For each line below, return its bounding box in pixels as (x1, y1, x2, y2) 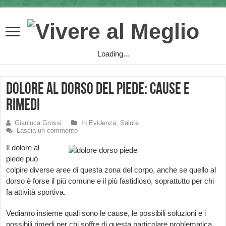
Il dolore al (6, 143, 40, 152)
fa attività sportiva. (6, 188, 66, 197)
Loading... (97, 49, 129, 59)
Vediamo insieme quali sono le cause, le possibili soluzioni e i (6, 209, 206, 218)
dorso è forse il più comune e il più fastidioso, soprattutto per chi (6, 177, 214, 186)
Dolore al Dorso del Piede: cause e (6, 82, 190, 98)
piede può (6, 154, 38, 163)
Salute (120, 119, 139, 127)
